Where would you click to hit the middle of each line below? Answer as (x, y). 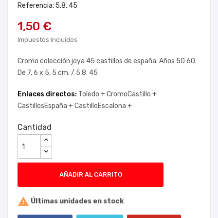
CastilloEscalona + (103, 106)
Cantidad (35, 127)
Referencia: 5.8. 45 (47, 6)
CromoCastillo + (132, 94)
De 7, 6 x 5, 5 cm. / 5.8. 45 (58, 73)
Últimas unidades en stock (76, 201)
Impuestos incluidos (47, 40)
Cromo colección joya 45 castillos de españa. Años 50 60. (107, 61)
